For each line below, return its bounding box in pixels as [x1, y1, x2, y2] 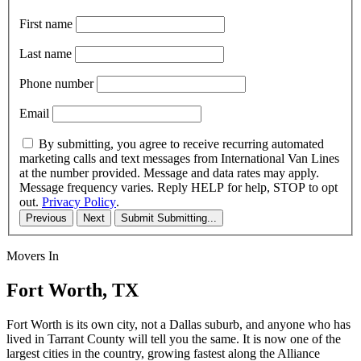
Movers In [6, 248, 59, 263]
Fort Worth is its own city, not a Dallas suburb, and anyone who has [6, 317, 351, 331]
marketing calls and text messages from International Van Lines [19, 151, 339, 165]
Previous [26, 211, 67, 224]
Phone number [19, 76, 93, 90]
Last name [19, 46, 72, 60]
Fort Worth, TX [6, 279, 139, 301]
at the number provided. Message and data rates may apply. [19, 165, 319, 180]
